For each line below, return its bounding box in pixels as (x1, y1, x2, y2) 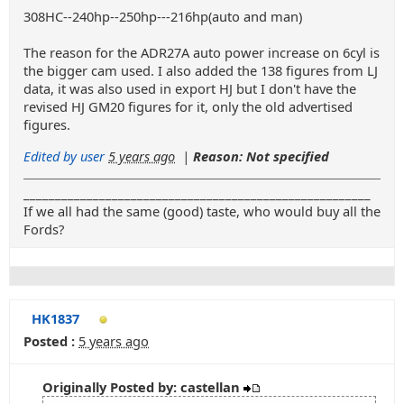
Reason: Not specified (193, 146, 329, 165)
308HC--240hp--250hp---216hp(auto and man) (23, 7, 302, 25)
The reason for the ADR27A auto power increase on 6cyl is (23, 43, 380, 61)
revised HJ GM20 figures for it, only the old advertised (23, 97, 353, 115)
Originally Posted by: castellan (42, 378, 243, 396)
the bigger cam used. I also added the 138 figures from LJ (23, 61, 378, 79)
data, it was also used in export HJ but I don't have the (23, 79, 356, 97)
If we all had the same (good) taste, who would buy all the (23, 201, 381, 220)
